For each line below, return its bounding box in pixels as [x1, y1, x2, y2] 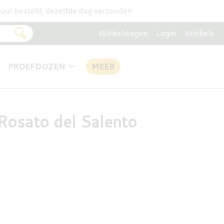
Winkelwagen [98, 27, 148, 38]
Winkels [184, 27, 214, 38]
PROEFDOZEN [7, 61, 65, 72]
